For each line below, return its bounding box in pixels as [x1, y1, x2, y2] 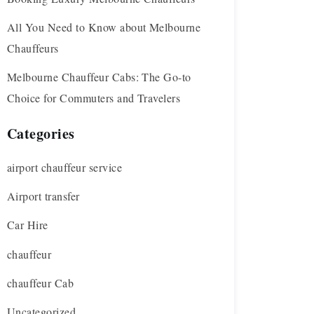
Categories [7, 123, 75, 144]
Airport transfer [7, 189, 80, 204]
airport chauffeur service [7, 159, 122, 175]
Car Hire [7, 217, 48, 233]
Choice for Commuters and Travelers [7, 90, 181, 106]
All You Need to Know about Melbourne [7, 19, 201, 34]
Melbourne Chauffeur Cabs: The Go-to [7, 69, 191, 85]
